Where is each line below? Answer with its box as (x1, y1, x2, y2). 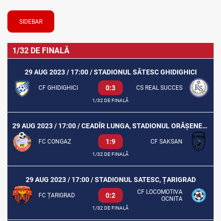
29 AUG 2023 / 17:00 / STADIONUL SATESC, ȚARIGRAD (25, 176, 196, 184)
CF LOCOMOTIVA (137, 188, 183, 195)
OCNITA (161, 195, 183, 202)
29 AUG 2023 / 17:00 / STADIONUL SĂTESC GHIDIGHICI (24, 68, 197, 76)
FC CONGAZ (38, 138, 71, 145)
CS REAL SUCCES (136, 84, 183, 91)
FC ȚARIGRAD (38, 192, 75, 199)
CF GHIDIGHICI (38, 84, 78, 91)
